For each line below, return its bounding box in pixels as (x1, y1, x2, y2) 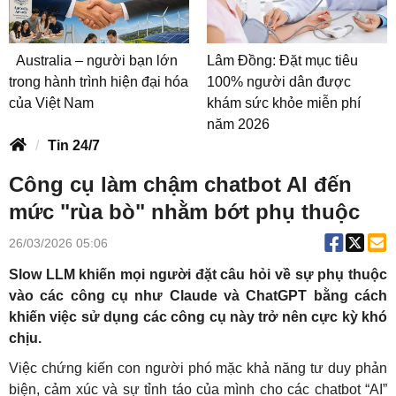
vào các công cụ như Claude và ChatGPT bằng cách (9, 288, 387, 304)
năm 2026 (207, 117, 270, 133)
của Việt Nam (9, 95, 94, 111)
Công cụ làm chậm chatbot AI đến (9, 172, 352, 197)
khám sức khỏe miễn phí (207, 95, 361, 111)
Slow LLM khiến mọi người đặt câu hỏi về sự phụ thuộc (9, 267, 387, 283)
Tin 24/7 (48, 138, 100, 154)
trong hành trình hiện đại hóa (9, 74, 188, 90)
